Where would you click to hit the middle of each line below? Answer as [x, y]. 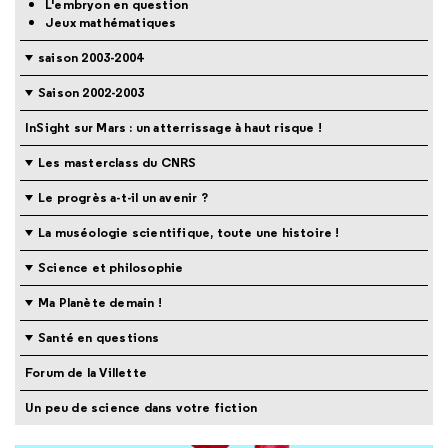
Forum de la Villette [86, 372]
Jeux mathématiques [111, 22]
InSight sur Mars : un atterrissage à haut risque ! [173, 127]
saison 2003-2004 [91, 57]
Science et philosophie [111, 267]
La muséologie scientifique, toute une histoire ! [189, 232]
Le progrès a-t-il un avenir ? [123, 197]
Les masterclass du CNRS [117, 162]
